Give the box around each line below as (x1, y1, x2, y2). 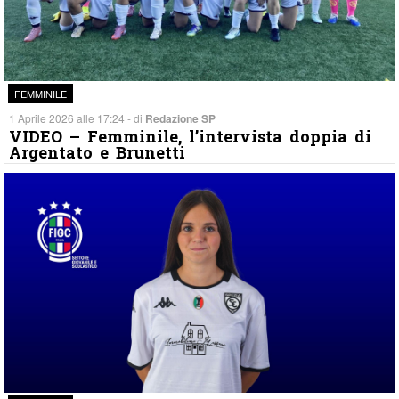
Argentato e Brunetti (9, 141, 186, 163)
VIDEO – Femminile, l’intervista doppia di (9, 125, 372, 147)
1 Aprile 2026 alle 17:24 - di (9, 110, 146, 126)
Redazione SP (145, 110, 216, 126)
